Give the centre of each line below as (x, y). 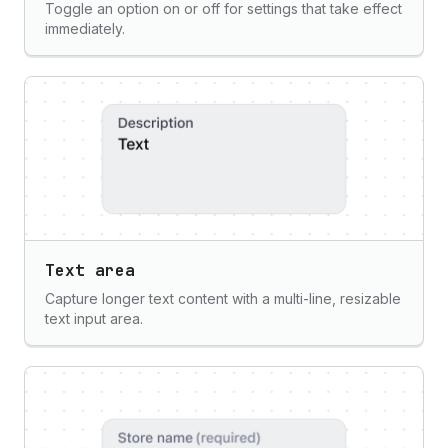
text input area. (94, 318)
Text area (90, 270)
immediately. (85, 28)
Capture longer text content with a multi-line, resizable (223, 298)
